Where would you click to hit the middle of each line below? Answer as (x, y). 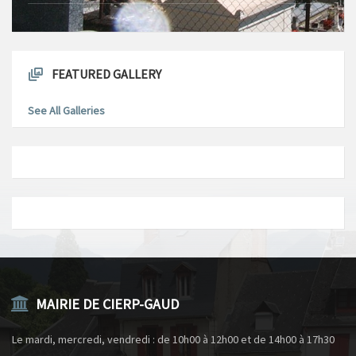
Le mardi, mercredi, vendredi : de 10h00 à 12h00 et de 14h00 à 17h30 (173, 339)
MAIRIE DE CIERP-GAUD (107, 304)
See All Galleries (66, 110)
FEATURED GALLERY (106, 74)
